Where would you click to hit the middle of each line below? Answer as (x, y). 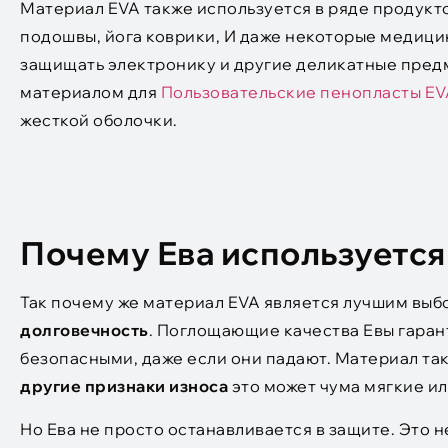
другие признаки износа (126, 386)
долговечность (84, 330)
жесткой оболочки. (99, 120)
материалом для (90, 92)
